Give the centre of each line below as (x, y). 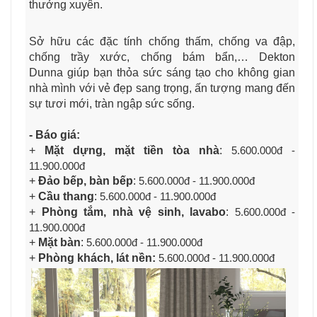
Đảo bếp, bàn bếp (86, 180)
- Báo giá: (54, 134)
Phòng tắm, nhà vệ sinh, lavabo (133, 212)
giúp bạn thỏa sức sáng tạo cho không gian (181, 72)
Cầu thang (66, 196)
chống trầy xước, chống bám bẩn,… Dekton (162, 57)
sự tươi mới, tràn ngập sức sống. (112, 103)
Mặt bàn (59, 242)
